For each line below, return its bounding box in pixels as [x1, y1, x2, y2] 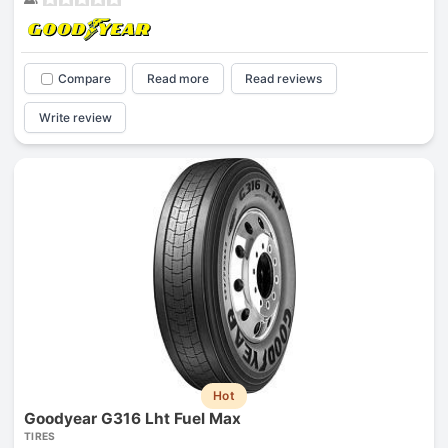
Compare [57, 71, 111, 87]
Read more [147, 71, 210, 87]
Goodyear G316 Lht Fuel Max [23, 408, 241, 428]
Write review [38, 109, 112, 125]
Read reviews [245, 71, 323, 87]
